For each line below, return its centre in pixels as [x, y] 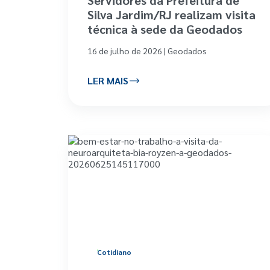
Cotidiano [114, 252]
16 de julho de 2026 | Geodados [147, 50]
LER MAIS [108, 81]
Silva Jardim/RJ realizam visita [171, 14]
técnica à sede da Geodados [165, 29]
